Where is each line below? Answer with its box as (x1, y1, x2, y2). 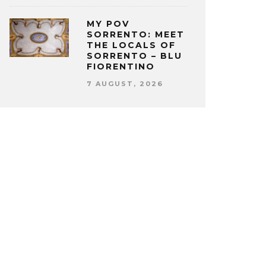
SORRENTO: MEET (87, 29, 185, 40)
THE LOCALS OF (87, 40, 176, 51)
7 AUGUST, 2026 (87, 79, 163, 88)
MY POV (87, 18, 129, 30)
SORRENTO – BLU (87, 50, 182, 62)
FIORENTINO (87, 61, 155, 72)
